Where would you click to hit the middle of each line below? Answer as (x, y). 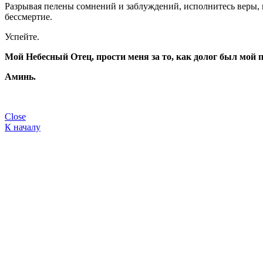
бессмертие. (28, 16)
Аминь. (20, 76)
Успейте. (22, 36)
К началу (23, 127)
